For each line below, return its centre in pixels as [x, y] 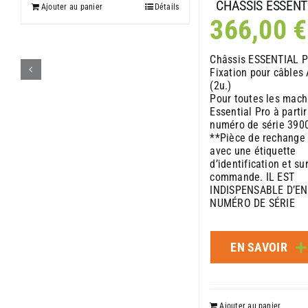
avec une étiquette [253, 151]
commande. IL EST [252, 177]
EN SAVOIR [259, 247]
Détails [167, 7]
